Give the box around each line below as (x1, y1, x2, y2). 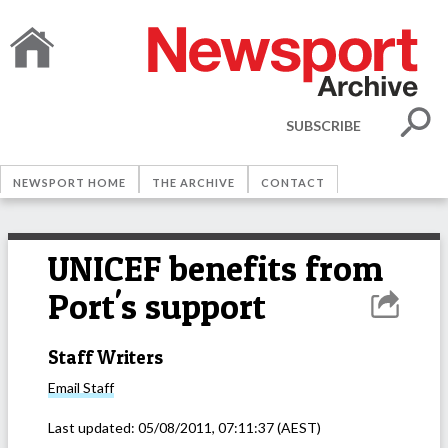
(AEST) (274, 419, 321, 437)
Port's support (48, 285, 266, 328)
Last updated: (48, 419, 138, 437)
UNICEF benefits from (48, 247, 383, 290)
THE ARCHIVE (152, 176, 235, 189)
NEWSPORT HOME (13, 176, 126, 189)
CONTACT (261, 176, 325, 189)
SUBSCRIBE (286, 116, 361, 134)
